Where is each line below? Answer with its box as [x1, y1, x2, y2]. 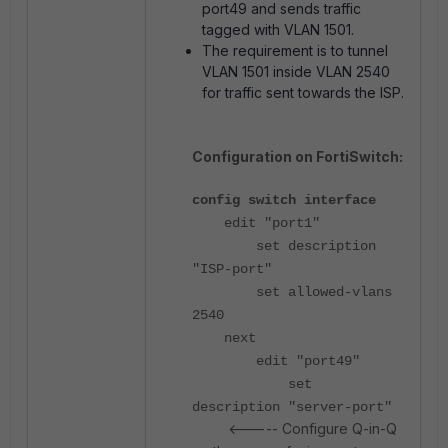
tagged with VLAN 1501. [202, 20, 354, 38]
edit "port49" [192, 352, 360, 369]
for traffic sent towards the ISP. [202, 83, 404, 101]
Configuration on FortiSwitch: [192, 147, 403, 165]
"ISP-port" [192, 260, 272, 277]
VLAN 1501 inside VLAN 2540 [202, 62, 390, 80]
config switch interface [192, 191, 376, 208]
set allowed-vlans [192, 283, 392, 300]
